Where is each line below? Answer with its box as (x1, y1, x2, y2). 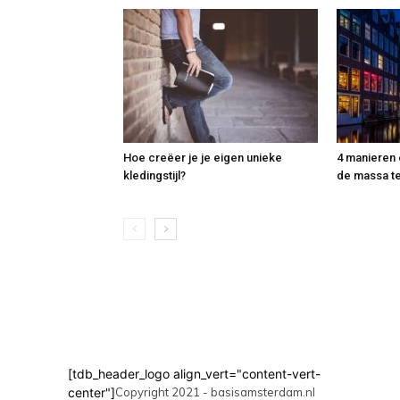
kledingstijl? (123, 169, 186, 182)
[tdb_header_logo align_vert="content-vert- (68, 366, 321, 381)
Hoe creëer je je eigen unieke (123, 151, 282, 164)
